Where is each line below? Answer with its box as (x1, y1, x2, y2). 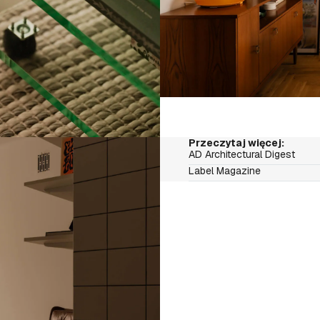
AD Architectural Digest (189, 148, 296, 161)
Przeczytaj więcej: (189, 136, 285, 149)
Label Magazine (189, 164, 261, 177)
